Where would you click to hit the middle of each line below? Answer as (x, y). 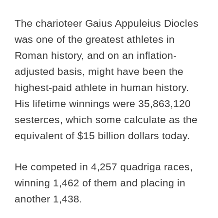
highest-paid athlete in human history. (102, 87)
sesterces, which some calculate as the (106, 119)
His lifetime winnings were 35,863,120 (103, 103)
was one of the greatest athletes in (95, 39)
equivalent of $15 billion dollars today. (104, 135)
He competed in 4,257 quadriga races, (104, 167)
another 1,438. (50, 199)
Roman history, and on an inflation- (96, 55)
